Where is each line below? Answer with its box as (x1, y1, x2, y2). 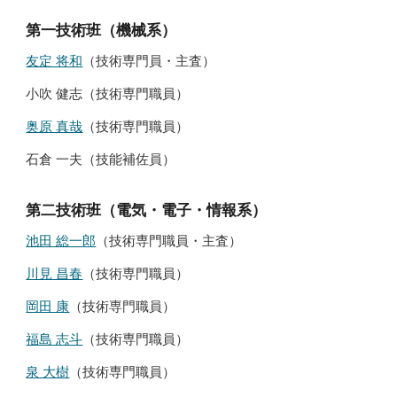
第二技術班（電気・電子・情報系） (26, 200, 268, 219)
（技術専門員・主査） (82, 53, 216, 68)
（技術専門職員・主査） (96, 233, 243, 248)
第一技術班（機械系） (26, 20, 177, 39)
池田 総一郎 (26, 233, 97, 248)
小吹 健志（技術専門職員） (26, 86, 190, 101)
